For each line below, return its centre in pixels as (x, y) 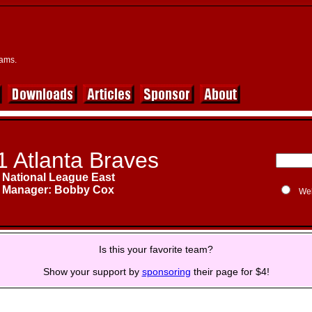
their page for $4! (230, 272)
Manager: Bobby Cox (58, 190)
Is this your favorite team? (156, 249)
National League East (58, 177)
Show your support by (92, 272)
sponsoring (166, 272)
